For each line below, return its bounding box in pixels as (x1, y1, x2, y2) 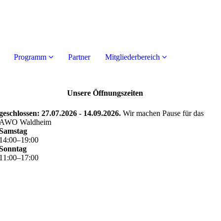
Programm (14, 53, 46, 61)
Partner (68, 53, 90, 61)
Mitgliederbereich (105, 53, 160, 61)
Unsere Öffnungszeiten (67, 89, 143, 97)
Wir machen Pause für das (122, 109, 204, 117)
